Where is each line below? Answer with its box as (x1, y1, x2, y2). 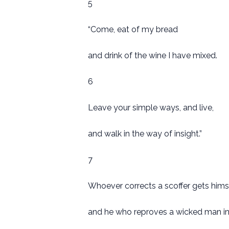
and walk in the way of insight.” (88, 129, 202, 139)
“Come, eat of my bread (88, 25, 178, 35)
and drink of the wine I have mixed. (88, 51, 217, 61)
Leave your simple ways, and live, (88, 103, 214, 113)
